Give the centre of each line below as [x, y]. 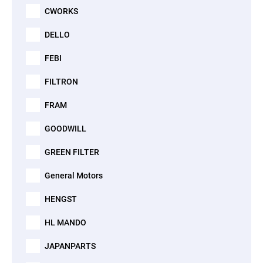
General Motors [74, 176]
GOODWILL [65, 129]
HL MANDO [65, 222]
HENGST [61, 199]
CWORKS [61, 11]
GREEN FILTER [72, 152]
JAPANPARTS [70, 246]
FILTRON [61, 82]
